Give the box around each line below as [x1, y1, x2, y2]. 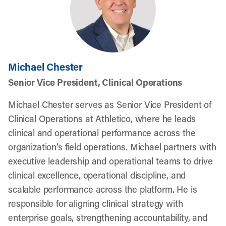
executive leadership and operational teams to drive [8, 155, 213, 167]
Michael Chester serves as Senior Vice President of [8, 98, 211, 110]
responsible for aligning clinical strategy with [8, 197, 183, 209]
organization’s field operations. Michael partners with [8, 141, 216, 153]
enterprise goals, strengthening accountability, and [8, 211, 207, 223]
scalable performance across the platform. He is [8, 183, 197, 195]
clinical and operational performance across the [8, 127, 196, 139]
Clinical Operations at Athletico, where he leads [8, 112, 196, 125]
